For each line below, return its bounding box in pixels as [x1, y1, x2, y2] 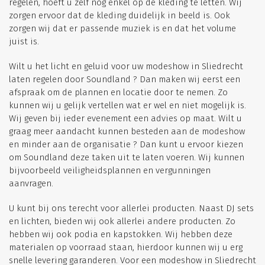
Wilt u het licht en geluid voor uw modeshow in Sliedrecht [9, 61, 243, 72]
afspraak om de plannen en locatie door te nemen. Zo [9, 87, 228, 98]
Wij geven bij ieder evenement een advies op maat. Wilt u [9, 113, 242, 124]
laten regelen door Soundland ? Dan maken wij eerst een [9, 74, 240, 85]
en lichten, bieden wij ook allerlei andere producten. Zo [9, 216, 235, 227]
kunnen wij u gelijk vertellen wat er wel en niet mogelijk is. [9, 100, 246, 111]
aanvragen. [9, 178, 53, 189]
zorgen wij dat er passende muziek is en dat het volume [9, 23, 236, 34]
